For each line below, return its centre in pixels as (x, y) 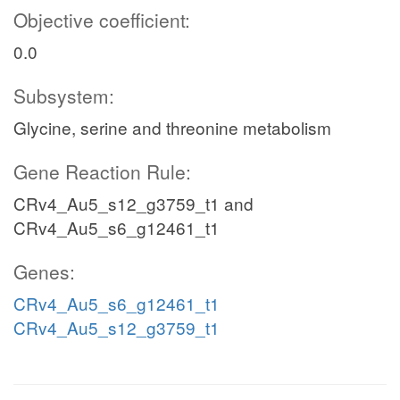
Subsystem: (64, 96)
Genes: (44, 271)
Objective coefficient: (102, 20)
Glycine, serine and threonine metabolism (172, 127)
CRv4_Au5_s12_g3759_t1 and (133, 203)
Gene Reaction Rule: (102, 171)
